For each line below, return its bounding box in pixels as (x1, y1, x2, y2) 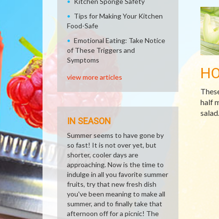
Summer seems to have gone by (67, 131, 164, 139)
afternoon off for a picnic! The (67, 209, 159, 218)
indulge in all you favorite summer (67, 170, 168, 178)
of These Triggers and (67, 46, 135, 54)
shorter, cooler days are (67, 151, 138, 159)
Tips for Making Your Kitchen (74, 12, 163, 20)
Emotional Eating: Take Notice (74, 36, 165, 44)
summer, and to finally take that (67, 199, 162, 208)
